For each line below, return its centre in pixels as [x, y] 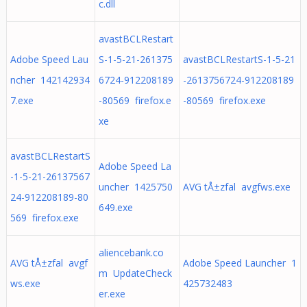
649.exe [115, 207]
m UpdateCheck [135, 273]
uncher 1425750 [135, 187]
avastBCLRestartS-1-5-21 [239, 59]
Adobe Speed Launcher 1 [240, 263]
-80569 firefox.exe [224, 100]
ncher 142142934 [50, 80]
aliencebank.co [131, 253]
